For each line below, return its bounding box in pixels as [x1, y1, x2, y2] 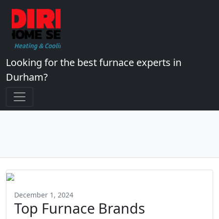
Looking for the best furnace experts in [6, 56, 181, 69]
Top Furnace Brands [14, 198, 145, 218]
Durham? [6, 70, 48, 84]
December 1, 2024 [14, 190, 73, 199]
